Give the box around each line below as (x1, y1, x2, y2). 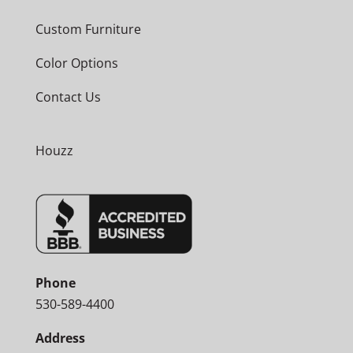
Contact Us (35, 87, 101, 106)
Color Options (35, 54, 118, 72)
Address (35, 329, 85, 347)
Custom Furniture (35, 20, 141, 38)
